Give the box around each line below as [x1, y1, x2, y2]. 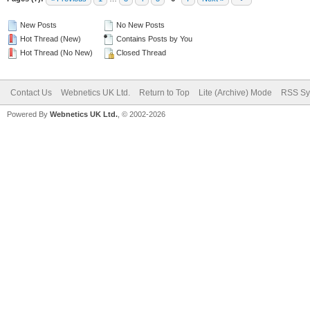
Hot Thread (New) [18, 35, 81, 43]
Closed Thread [114, 48, 166, 57]
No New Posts [114, 21, 165, 29]
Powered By [7, 110, 50, 118]
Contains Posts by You [114, 35, 192, 43]
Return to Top [139, 88, 190, 98]
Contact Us [10, 88, 52, 98]
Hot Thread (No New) [18, 48, 93, 57]
